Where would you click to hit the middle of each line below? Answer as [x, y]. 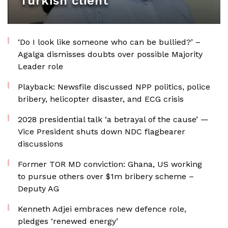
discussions [40, 144]
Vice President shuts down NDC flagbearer [102, 132]
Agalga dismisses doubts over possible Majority [110, 54]
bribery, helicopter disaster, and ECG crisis [101, 99]
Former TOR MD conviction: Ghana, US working [110, 164]
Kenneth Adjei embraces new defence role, [102, 209]
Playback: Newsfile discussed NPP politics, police [114, 87]
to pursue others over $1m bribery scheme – [106, 176]
